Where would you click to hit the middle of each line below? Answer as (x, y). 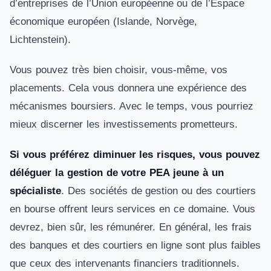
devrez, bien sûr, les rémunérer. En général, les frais (131, 227)
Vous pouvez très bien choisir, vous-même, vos (119, 70)
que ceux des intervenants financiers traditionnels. (125, 263)
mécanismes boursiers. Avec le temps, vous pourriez (132, 106)
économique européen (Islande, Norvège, (103, 21)
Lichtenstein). (40, 40)
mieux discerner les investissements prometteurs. (124, 124)
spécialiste (35, 191)
